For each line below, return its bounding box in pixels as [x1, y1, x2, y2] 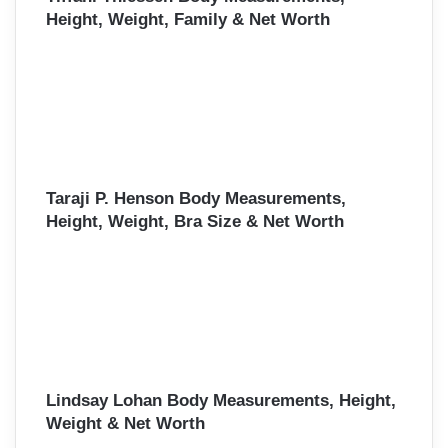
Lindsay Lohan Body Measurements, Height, [46, 391, 396, 411]
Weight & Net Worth [46, 414, 205, 434]
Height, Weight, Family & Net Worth [46, 10, 330, 30]
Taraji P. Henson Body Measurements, [46, 189, 346, 209]
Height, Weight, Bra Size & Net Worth [46, 212, 344, 232]
